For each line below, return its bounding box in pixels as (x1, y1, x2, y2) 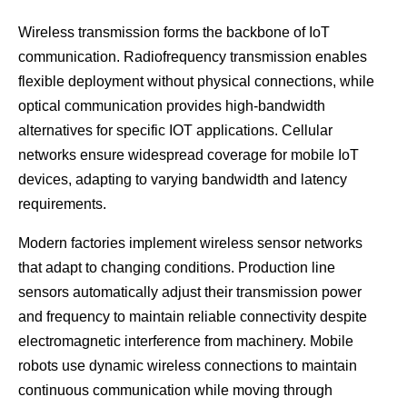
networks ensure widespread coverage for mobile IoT (18, 147, 359, 164)
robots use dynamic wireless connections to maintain (18, 358, 357, 374)
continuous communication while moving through (18, 382, 333, 399)
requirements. (18, 196, 106, 213)
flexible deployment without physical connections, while (18, 74, 374, 90)
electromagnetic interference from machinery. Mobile (18, 333, 353, 350)
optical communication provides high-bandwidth (18, 98, 325, 114)
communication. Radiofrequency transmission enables (18, 49, 367, 65)
